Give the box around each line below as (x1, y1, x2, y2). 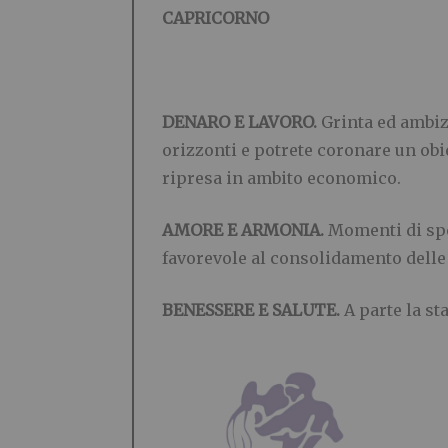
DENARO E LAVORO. (162, 112, 321, 133)
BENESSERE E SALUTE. (162, 300, 344, 321)
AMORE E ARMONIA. (162, 220, 328, 241)
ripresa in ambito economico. (162, 168, 401, 189)
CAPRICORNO (162, 8, 269, 29)
